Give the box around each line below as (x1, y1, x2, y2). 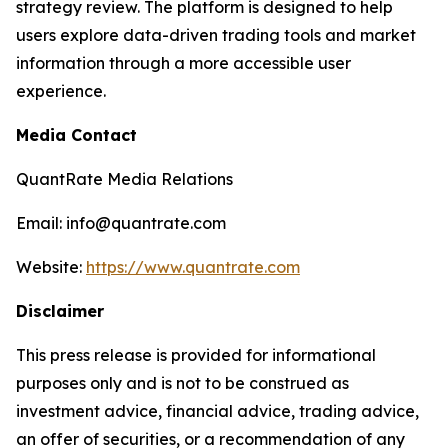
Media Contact (16, 125, 137, 146)
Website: (16, 257, 86, 278)
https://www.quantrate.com (86, 257, 300, 278)
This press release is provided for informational (16, 345, 376, 366)
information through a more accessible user (16, 53, 351, 74)
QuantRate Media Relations (16, 169, 233, 190)
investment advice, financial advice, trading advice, (16, 401, 419, 422)
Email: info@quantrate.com (16, 213, 226, 234)
